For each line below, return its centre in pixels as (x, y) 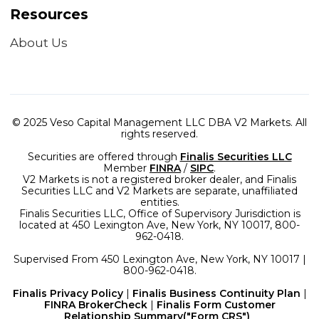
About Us (39, 42)
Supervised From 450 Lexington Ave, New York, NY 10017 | (159, 259)
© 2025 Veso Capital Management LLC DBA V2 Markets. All (159, 122)
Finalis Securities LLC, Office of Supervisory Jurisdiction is (159, 213)
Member (126, 168)
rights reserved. (159, 134)
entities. (159, 202)
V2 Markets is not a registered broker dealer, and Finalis (159, 179)
